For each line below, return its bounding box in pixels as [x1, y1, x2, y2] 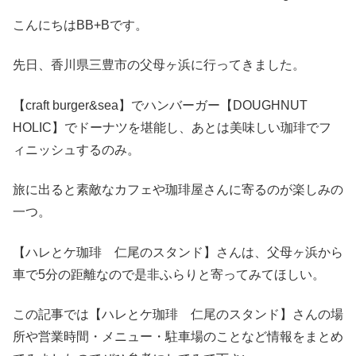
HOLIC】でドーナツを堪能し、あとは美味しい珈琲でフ [13, 120, 331, 134]
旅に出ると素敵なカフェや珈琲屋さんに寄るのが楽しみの [13, 183, 343, 197]
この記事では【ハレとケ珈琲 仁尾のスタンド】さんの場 [13, 307, 343, 321]
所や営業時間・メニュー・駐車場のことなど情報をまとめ [13, 329, 343, 343]
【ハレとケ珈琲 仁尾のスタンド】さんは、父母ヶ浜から [13, 245, 343, 259]
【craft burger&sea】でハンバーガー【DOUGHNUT [13, 98, 320, 112]
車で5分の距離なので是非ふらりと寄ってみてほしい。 [13, 267, 325, 281]
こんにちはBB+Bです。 [13, 18, 148, 33]
